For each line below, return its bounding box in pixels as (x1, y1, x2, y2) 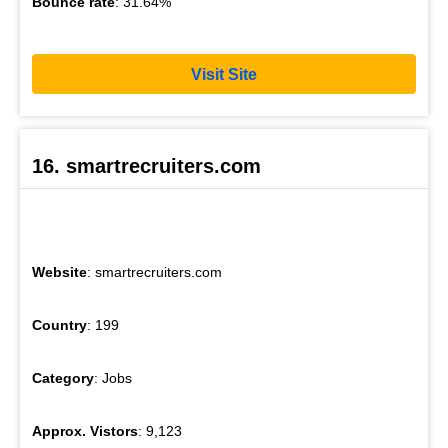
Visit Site (191, 65, 257, 83)
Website (32, 263, 87, 280)
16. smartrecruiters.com (32, 154, 261, 177)
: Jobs (94, 369, 132, 386)
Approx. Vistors (32, 422, 138, 439)
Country (32, 316, 87, 333)
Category (32, 369, 94, 386)
